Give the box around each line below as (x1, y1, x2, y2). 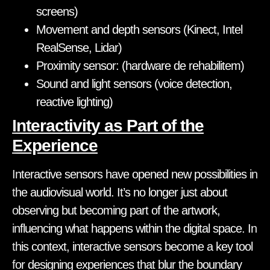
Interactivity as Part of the (12, 116, 204, 135)
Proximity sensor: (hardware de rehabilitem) (36, 58, 244, 72)
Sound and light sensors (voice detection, (36, 77, 232, 90)
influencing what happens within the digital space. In (12, 221, 257, 235)
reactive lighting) (36, 95, 113, 108)
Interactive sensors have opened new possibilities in (12, 167, 257, 181)
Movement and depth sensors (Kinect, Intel (36, 22, 242, 36)
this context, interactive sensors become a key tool (12, 239, 253, 253)
